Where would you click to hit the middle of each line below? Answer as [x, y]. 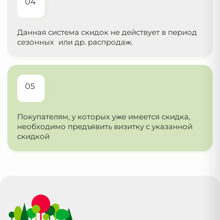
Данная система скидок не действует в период [107, 32]
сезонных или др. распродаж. [75, 42]
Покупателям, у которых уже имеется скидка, [104, 117]
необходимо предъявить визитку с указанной [105, 127]
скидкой [33, 137]
